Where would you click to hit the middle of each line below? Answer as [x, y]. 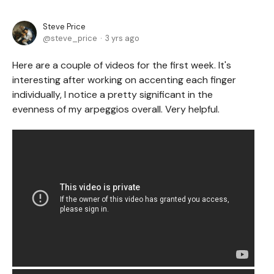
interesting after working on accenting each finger [124, 80]
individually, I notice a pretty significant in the [113, 94]
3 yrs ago [122, 38]
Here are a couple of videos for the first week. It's [122, 65]
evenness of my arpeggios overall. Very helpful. [116, 109]
